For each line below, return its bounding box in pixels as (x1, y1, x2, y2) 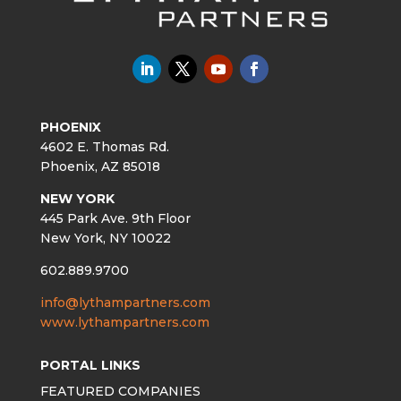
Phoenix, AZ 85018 (39, 158, 160, 175)
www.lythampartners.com (39, 313, 209, 330)
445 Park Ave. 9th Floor (39, 209, 191, 226)
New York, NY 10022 (39, 229, 171, 246)
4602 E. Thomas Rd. (39, 138, 169, 155)
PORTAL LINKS (39, 356, 141, 373)
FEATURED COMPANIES (39, 382, 200, 399)
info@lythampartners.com (39, 294, 210, 311)
